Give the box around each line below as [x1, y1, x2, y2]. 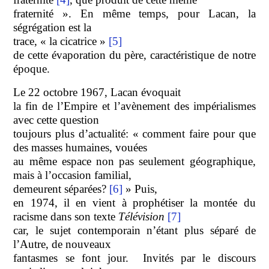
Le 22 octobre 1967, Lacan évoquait [13, 85, 181, 98]
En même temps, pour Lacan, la [80, 7, 256, 20]
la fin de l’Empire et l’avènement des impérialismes [13, 99, 256, 112]
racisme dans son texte [13, 210, 119, 223]
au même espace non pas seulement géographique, [13, 154, 256, 168]
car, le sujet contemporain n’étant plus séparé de [13, 223, 256, 237]
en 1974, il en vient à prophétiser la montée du [13, 196, 256, 209]
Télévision [118, 210, 168, 223]
